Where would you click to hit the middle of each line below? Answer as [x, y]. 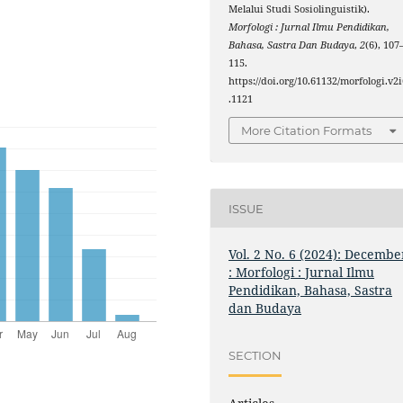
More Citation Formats [307, 131]
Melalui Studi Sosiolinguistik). [300, 9]
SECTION [255, 355]
